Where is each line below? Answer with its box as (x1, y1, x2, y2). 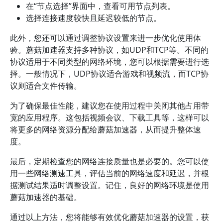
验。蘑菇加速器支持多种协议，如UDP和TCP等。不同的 (10, 44, 209, 55)
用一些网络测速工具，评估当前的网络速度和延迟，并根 (10, 168, 209, 179)
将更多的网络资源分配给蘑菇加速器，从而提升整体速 (10, 124, 201, 135)
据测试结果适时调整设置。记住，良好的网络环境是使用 (10, 180, 209, 191)
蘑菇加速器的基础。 (10, 192, 82, 203)
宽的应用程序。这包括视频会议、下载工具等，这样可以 (10, 112, 209, 123)
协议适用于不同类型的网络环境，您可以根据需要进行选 (10, 56, 209, 67)
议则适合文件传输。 (10, 80, 82, 91)
